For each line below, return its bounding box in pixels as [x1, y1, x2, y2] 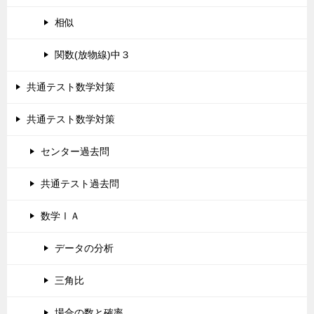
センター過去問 [41, 146, 109, 157]
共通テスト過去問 [41, 178, 119, 189]
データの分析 [55, 243, 114, 254]
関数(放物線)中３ [55, 49, 130, 60]
